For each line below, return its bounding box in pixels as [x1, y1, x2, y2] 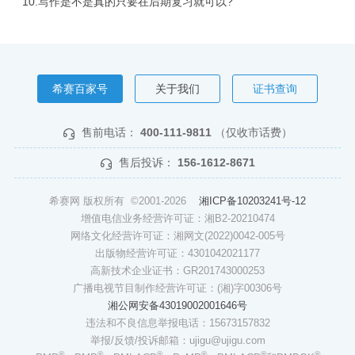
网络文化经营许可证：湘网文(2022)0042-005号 [70, 230, 285, 242]
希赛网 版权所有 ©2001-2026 [49, 195, 199, 208]
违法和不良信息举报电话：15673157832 [85, 317, 270, 330]
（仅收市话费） [214, 126, 292, 139]
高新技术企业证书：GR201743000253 [90, 265, 265, 277]
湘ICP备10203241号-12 [199, 195, 306, 208]
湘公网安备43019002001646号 [108, 300, 247, 312]
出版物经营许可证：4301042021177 [95, 247, 260, 260]
